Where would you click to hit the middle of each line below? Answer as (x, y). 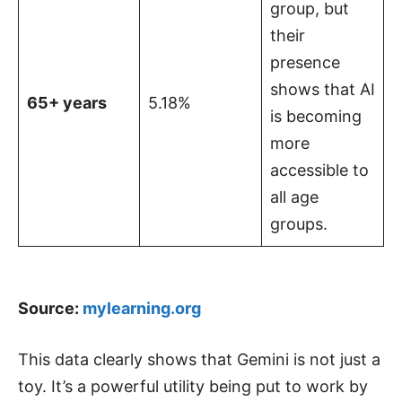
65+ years (67, 102)
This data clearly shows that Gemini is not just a (199, 359)
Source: (50, 308)
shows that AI (323, 89)
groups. (299, 223)
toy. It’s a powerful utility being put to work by (193, 386)
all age (294, 197)
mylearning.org (142, 308)
